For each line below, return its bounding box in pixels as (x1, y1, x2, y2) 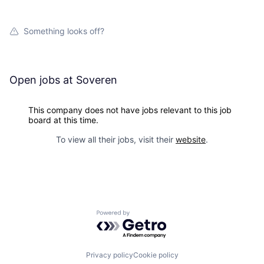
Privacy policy (85, 250, 133, 260)
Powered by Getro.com (96, 209, 200, 222)
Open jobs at (9, 73, 76, 86)
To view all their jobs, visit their (56, 134, 176, 144)
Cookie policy (133, 250, 179, 260)
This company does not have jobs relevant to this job (28, 104, 232, 115)
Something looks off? (24, 25, 104, 36)
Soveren (76, 73, 117, 86)
